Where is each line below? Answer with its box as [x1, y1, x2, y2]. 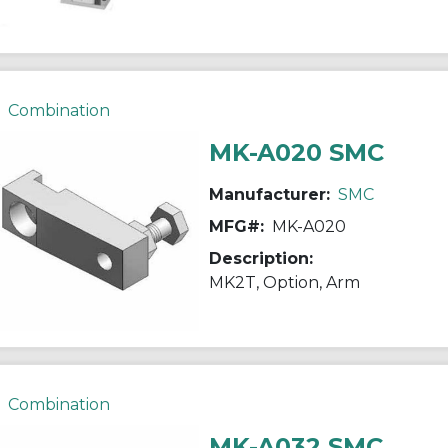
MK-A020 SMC [208, 137, 384, 167]
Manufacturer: [208, 184, 330, 204]
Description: [208, 248, 313, 268]
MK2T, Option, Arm [208, 272, 360, 292]
